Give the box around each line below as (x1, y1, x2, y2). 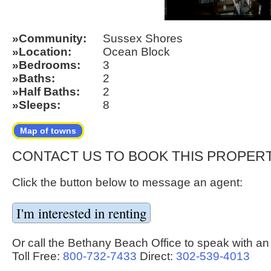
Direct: (137, 250, 176, 263)
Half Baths (19, 85, 76, 98)
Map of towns (20, 125, 76, 135)
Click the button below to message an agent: (12, 176, 243, 189)
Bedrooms (19, 58, 77, 71)
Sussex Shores (103, 31, 183, 45)
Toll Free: (12, 250, 63, 263)
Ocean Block (103, 45, 170, 58)
